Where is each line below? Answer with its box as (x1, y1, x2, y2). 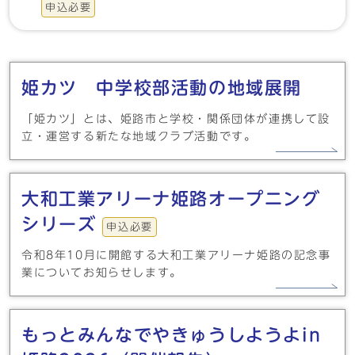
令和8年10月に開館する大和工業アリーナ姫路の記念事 (21, 250, 331, 261)
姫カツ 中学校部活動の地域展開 (21, 79, 302, 97)
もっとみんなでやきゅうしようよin (21, 326, 322, 344)
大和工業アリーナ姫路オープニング (21, 190, 321, 208)
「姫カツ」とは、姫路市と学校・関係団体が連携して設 (21, 113, 331, 124)
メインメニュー (16, 59, 147, 77)
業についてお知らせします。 (21, 267, 182, 278)
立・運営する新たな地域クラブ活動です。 (21, 131, 257, 142)
